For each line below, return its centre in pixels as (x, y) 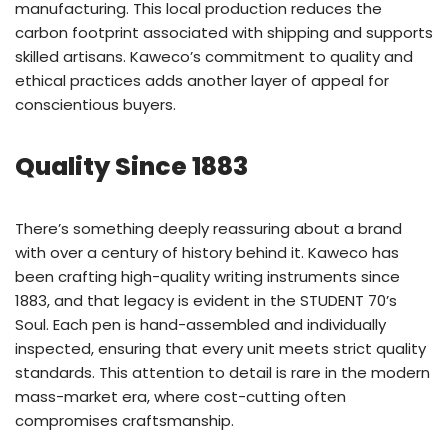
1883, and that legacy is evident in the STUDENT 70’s (206, 301)
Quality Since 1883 (131, 167)
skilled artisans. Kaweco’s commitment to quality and (214, 57)
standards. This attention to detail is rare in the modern (222, 373)
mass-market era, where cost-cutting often (180, 397)
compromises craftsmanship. (124, 421)
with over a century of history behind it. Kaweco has (207, 253)
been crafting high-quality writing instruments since (207, 277)
